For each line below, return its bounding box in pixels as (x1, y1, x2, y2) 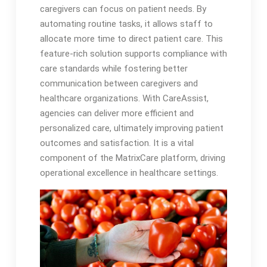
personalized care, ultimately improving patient (39, 123, 223, 134)
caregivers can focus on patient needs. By (39, 4, 206, 15)
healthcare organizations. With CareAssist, (39, 93, 209, 104)
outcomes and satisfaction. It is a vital (39, 138, 194, 149)
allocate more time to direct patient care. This (39, 33, 223, 45)
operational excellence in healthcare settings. (39, 167, 218, 179)
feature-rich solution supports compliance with (39, 48, 227, 60)
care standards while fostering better (39, 63, 188, 74)
